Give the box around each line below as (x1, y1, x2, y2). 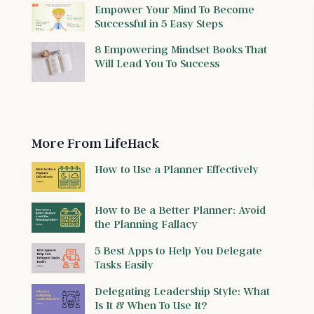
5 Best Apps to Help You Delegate (95, 243, 262, 258)
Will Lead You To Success (95, 56, 219, 71)
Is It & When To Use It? (95, 298, 207, 313)
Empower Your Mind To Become (95, 1, 254, 16)
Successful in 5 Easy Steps (95, 15, 223, 30)
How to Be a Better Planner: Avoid (95, 203, 266, 217)
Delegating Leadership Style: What (95, 284, 270, 299)
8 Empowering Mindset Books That (95, 42, 267, 57)
